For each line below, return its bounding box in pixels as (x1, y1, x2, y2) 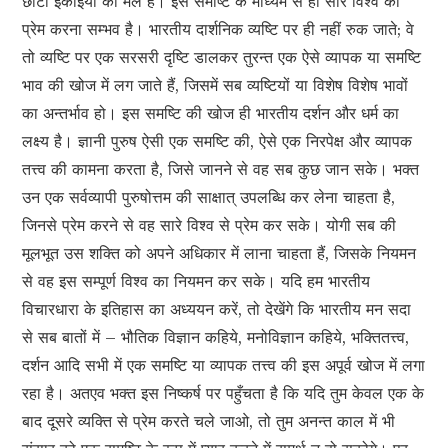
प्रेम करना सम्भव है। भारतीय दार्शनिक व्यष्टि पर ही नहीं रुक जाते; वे (22, 19, 415, 40)
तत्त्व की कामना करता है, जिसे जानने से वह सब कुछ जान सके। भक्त (22, 159, 420, 180)
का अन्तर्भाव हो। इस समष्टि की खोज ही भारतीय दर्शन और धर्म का (22, 103, 400, 124)
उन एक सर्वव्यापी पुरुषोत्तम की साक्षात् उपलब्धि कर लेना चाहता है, (22, 187, 396, 208)
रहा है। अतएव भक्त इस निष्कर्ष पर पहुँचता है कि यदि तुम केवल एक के (22, 383, 425, 404)
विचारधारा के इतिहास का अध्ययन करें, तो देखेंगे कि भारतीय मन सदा (22, 299, 412, 320)
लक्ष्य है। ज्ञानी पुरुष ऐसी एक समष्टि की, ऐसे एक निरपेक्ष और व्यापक (22, 131, 413, 152)
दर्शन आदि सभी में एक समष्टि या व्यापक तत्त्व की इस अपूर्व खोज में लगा (22, 355, 426, 376)
